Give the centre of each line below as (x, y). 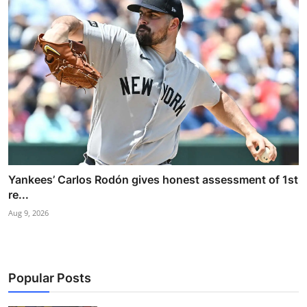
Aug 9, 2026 (28, 212)
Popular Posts (50, 278)
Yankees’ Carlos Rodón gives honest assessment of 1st (153, 179)
